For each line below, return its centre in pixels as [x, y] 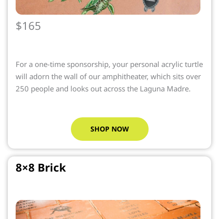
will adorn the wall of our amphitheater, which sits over [108, 76]
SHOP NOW [109, 129]
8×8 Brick [41, 168]
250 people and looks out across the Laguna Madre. [103, 88]
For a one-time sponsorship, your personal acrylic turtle [109, 64]
